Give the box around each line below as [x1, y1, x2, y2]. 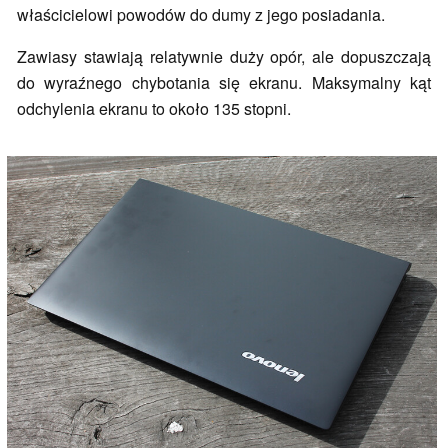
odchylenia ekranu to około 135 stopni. [17, 96, 291, 120]
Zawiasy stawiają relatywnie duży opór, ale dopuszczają [17, 44, 431, 68]
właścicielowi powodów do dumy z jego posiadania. [17, 2, 393, 26]
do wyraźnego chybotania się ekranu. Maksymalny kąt [17, 70, 431, 94]
